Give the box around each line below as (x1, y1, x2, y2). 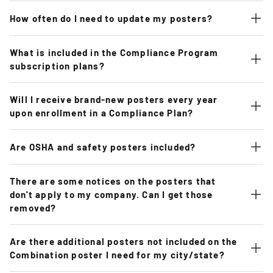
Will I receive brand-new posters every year (10, 93, 218, 105)
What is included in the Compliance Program (10, 46, 219, 58)
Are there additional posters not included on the (10, 235, 238, 247)
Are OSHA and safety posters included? (10, 141, 196, 152)
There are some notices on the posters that (10, 175, 216, 186)
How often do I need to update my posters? (10, 12, 213, 24)
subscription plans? (10, 60, 105, 71)
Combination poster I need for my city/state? (10, 249, 225, 260)
